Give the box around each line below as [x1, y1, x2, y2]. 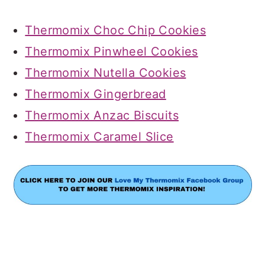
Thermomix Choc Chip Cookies [25, 22, 206, 37]
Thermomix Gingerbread [25, 86, 166, 101]
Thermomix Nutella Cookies [25, 65, 186, 80]
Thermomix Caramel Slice [25, 129, 174, 144]
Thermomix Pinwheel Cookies [25, 44, 198, 59]
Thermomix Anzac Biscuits [25, 108, 179, 122]
